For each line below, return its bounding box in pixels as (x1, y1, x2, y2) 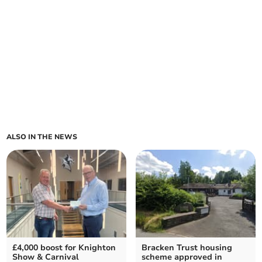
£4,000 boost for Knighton (12, 242, 116, 254)
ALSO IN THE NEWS (6, 132, 78, 142)
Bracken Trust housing (142, 242, 232, 254)
